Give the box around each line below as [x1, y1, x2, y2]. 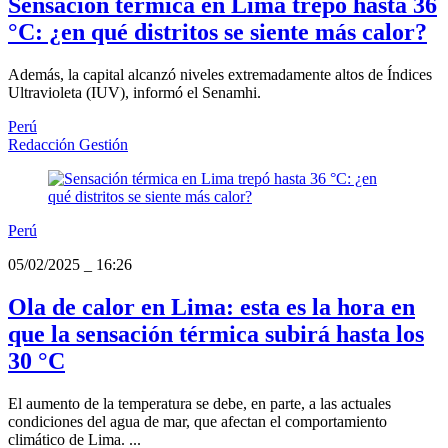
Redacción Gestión [8, 136, 128, 154]
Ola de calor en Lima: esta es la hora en [8, 294, 415, 321]
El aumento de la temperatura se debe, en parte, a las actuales [8, 395, 391, 413]
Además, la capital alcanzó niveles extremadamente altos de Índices [8, 66, 432, 84]
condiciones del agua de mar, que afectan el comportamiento [8, 413, 387, 431]
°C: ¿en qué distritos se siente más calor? [8, 19, 427, 46]
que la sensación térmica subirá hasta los [8, 321, 424, 348]
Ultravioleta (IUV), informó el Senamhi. [8, 84, 261, 102]
